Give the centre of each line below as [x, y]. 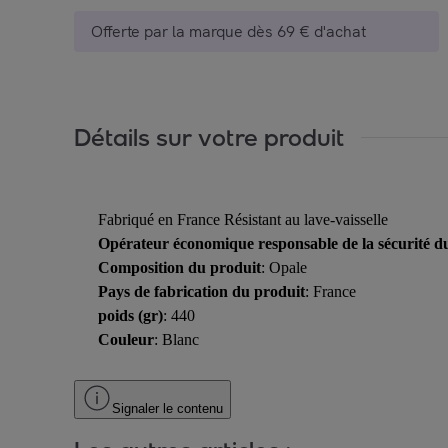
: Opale [284, 267]
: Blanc [176, 339]
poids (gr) [130, 315]
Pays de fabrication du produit [201, 291]
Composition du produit [179, 267]
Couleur [126, 339]
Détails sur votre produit [209, 137]
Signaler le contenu [167, 408]
